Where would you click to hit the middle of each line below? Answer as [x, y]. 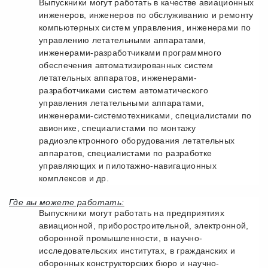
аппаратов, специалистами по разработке [126, 153]
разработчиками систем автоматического [124, 90]
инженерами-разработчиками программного [130, 53]
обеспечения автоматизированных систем [126, 65]
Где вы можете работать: [67, 202]
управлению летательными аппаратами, [123, 40]
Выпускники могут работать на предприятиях [132, 213]
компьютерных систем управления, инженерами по [145, 28]
